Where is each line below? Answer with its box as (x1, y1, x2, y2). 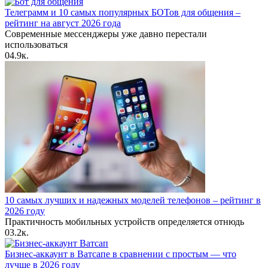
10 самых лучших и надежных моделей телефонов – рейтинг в (5, 195, 261, 206)
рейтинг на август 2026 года (5, 18, 121, 29)
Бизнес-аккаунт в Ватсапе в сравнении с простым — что (5, 249, 236, 260)
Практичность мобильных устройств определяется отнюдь (5, 217, 244, 227)
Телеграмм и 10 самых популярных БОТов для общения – (5, 7, 240, 18)
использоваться (5, 39, 68, 50)
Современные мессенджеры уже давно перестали (5, 29, 207, 39)
